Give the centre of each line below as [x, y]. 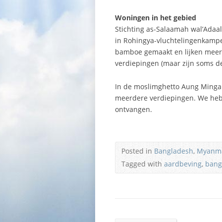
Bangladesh [174, 151]
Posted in [138, 151]
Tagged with [143, 164]
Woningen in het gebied [156, 18]
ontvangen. [134, 109]
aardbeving [183, 164]
